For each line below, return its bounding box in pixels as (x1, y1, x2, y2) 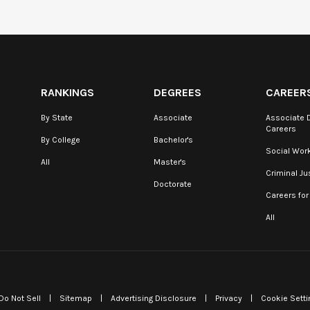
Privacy (215, 293, 242, 303)
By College (41, 135, 80, 145)
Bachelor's (153, 135, 193, 145)
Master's (153, 157, 186, 167)
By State (41, 113, 73, 122)
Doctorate (153, 179, 192, 189)
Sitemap (60, 293, 92, 303)
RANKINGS (41, 86, 94, 99)
